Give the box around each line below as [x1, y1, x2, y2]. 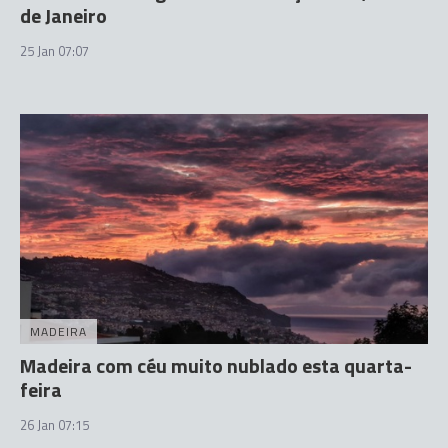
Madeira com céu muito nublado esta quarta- [20, 349, 412, 381]
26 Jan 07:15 [20, 414, 89, 435]
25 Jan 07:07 [20, 41, 89, 61]
